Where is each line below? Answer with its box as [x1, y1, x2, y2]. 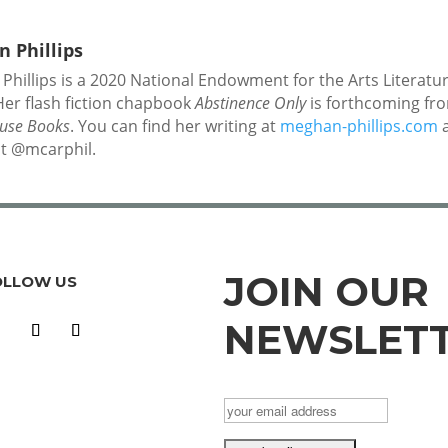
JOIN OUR [224, 267, 429, 317]
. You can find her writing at [70, 114, 281, 137]
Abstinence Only [195, 91, 307, 114]
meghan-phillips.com [280, 114, 439, 137]
